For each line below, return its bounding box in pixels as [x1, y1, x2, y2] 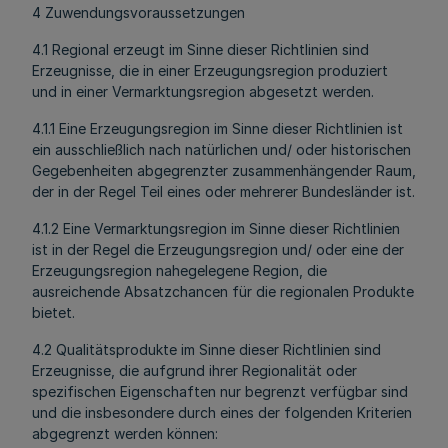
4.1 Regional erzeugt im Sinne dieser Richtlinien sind [32, 41, 369, 58]
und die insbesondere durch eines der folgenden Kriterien [32, 404, 412, 421]
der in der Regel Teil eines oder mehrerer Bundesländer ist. [32, 183, 415, 200]
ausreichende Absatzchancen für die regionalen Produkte [32, 283, 414, 300]
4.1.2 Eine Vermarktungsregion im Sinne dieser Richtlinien [32, 220, 400, 237]
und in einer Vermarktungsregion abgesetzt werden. [32, 83, 374, 100]
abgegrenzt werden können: [32, 425, 218, 442]
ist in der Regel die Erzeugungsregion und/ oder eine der [32, 241, 404, 258]
